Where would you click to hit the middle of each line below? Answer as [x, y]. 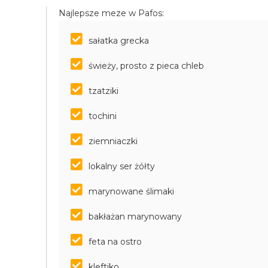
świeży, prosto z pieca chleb [147, 66]
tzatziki [104, 91]
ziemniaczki [113, 141]
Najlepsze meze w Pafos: [112, 13]
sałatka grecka [119, 40]
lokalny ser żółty [122, 166]
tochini [103, 116]
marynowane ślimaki [132, 191]
